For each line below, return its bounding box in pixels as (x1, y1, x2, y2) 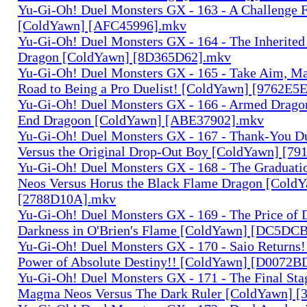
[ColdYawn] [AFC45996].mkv (18, 17, 186, 33)
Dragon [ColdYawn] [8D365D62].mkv (18, 49, 231, 64)
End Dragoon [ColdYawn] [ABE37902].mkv (18, 112, 264, 127)
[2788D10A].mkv (18, 191, 116, 206)
